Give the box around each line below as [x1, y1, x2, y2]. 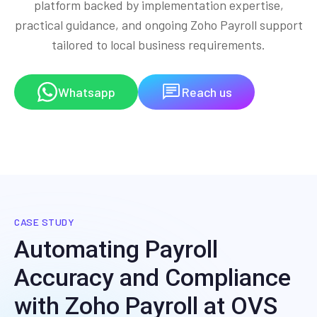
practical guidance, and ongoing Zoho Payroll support [14, 17, 303, 33]
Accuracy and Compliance [14, 263, 291, 292]
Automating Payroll [14, 235, 218, 264]
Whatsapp [58, 83, 115, 100]
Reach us [182, 83, 232, 100]
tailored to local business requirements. [52, 37, 265, 53]
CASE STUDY [14, 216, 75, 229]
